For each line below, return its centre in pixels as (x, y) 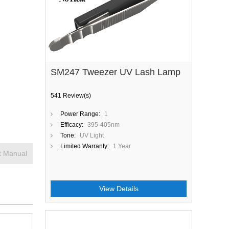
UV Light (92, 135)
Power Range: (80, 114)
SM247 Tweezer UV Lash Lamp (116, 72)
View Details (119, 189)
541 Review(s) (71, 96)
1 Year (122, 146)
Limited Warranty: (85, 146)
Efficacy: (72, 125)
